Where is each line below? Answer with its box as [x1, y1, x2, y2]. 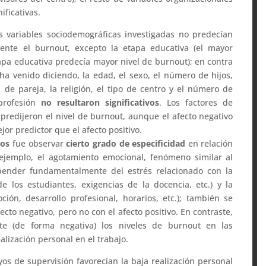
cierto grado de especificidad [66, 137, 186, 149]
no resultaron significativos [40, 96, 160, 108]
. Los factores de [159, 96, 233, 108]
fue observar [9, 137, 66, 149]
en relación [185, 137, 233, 149]
